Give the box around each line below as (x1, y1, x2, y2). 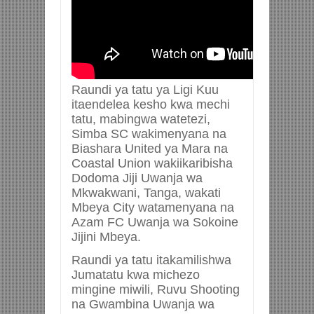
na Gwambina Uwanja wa (71, 296, 214, 311)
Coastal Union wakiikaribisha (71, 156, 233, 170)
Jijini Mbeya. (71, 229, 141, 244)
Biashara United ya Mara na (71, 141, 228, 156)
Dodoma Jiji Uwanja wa (71, 170, 203, 185)
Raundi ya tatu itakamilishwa (71, 252, 231, 267)
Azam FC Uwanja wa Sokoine (71, 214, 238, 229)
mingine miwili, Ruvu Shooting (71, 282, 240, 296)
